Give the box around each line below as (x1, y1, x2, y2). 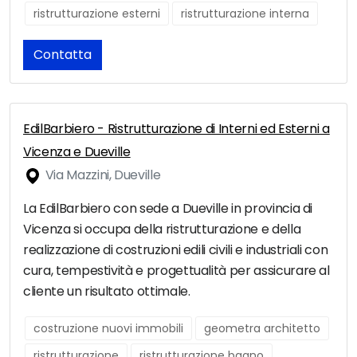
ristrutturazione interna (181, 6, 309, 22)
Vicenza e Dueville (23, 143, 131, 162)
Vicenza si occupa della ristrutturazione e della (23, 220, 301, 239)
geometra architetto (204, 320, 320, 337)
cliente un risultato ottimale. (23, 282, 190, 301)
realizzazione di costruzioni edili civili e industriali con (23, 241, 328, 260)
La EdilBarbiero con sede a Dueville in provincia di (23, 199, 313, 218)
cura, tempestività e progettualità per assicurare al (23, 261, 330, 280)
